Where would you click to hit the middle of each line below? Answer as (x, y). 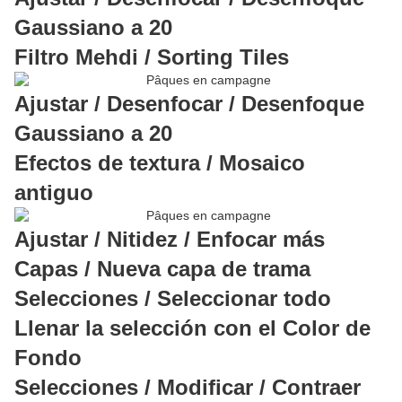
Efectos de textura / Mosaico (160, 163)
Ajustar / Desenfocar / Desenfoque (189, 104)
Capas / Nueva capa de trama (162, 269)
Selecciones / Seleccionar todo (173, 299)
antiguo (54, 193)
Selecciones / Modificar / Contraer (188, 388)
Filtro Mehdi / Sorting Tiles (152, 57)
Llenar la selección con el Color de (192, 328)
